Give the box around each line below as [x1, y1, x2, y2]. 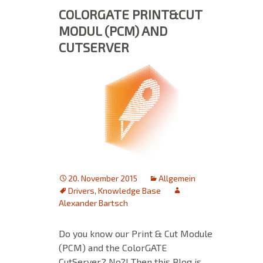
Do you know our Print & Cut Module [59, 227, 213, 239]
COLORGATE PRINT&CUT [59, 6, 202, 22]
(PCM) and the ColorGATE [59, 241, 167, 253]
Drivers [68, 185, 95, 195]
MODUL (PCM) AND [59, 22, 167, 38]
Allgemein [159, 173, 195, 183]
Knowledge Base [98, 185, 161, 195]
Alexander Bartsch [59, 197, 128, 208]
